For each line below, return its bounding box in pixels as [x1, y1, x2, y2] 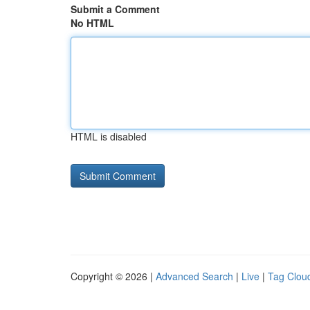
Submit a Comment [71, 2, 160, 16]
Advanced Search [156, 269, 233, 283]
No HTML [71, 16, 114, 30]
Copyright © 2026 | [71, 269, 156, 283]
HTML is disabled [71, 129, 147, 143]
